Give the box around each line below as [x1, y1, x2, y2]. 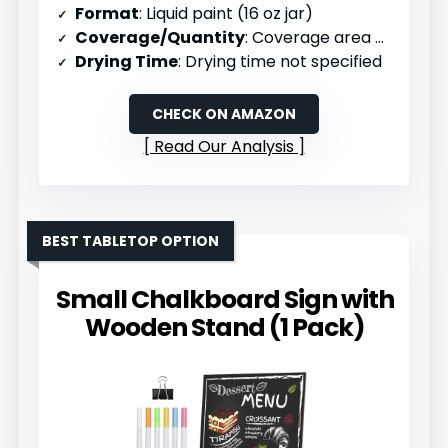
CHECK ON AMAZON [152, 103, 296, 124]
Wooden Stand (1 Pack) [85, 309, 365, 345]
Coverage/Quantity [75, 25, 246, 49]
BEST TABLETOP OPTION [42, 230, 220, 251]
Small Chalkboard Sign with [56, 281, 394, 317]
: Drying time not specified [178, 49, 383, 73]
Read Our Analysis [153, 134, 294, 158]
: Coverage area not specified [245, 25, 376, 49]
